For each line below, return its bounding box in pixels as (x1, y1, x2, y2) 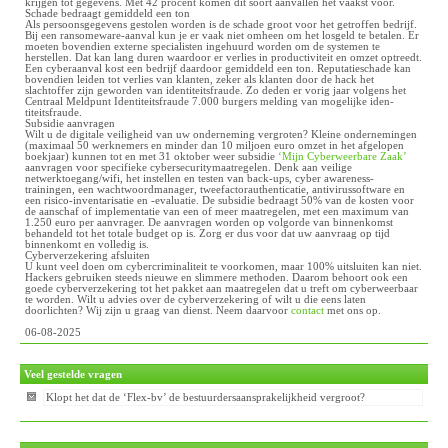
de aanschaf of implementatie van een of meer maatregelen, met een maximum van (25, 206, 409, 217)
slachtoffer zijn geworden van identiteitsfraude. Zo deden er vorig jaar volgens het (25, 85, 406, 96)
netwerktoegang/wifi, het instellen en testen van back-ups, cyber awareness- (25, 173, 374, 184)
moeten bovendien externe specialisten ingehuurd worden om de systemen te (25, 41, 380, 52)
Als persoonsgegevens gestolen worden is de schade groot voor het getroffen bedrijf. (25, 19, 417, 30)
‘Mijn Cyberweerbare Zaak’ (278, 151, 406, 162)
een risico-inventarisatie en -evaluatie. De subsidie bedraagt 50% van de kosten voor (25, 195, 414, 206)
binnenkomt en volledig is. (25, 239, 149, 250)
